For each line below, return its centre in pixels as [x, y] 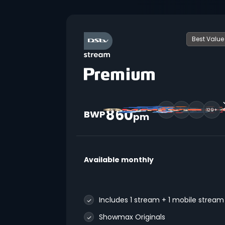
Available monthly [119, 160]
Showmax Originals [132, 217]
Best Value [208, 39]
